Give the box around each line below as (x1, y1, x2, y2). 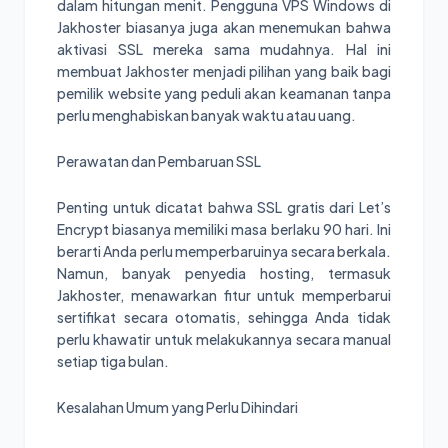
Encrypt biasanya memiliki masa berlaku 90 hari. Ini (57, 220, 391, 239)
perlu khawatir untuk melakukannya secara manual (57, 330, 391, 349)
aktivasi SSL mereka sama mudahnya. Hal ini (57, 40, 391, 59)
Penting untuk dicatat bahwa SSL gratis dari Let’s (57, 198, 391, 217)
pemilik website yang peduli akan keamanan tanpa (57, 84, 391, 103)
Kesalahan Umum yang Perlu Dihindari (57, 398, 298, 417)
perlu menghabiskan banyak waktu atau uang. (57, 106, 356, 125)
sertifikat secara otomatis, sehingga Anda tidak (57, 308, 391, 327)
